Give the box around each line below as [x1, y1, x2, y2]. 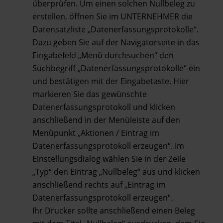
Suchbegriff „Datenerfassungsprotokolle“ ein [32, 62, 200, 74]
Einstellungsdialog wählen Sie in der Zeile [32, 153, 186, 164]
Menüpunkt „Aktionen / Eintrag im [32, 127, 159, 138]
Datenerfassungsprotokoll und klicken [32, 101, 175, 112]
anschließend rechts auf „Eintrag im [32, 179, 166, 190]
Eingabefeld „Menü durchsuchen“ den [32, 49, 174, 61]
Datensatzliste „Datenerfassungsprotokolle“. [32, 23, 199, 35]
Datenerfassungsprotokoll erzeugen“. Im [32, 140, 184, 151]
